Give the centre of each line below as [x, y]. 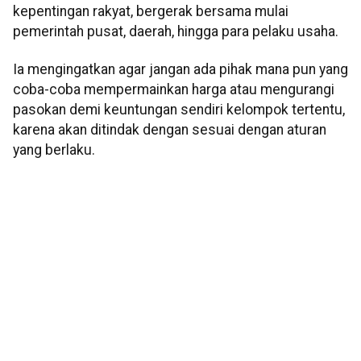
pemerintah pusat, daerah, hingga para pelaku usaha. [176, 31]
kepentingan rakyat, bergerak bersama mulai [151, 11]
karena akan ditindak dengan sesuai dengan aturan [170, 130]
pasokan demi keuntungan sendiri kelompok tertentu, [179, 110]
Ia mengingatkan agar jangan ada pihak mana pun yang [180, 70]
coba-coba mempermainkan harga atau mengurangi [174, 90]
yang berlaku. [54, 150]
